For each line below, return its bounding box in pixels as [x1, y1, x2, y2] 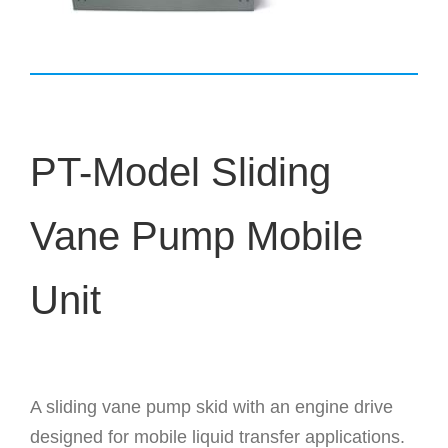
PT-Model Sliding [29, 150, 331, 195]
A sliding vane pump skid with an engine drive [29, 397, 393, 418]
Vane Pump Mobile [29, 214, 363, 259]
